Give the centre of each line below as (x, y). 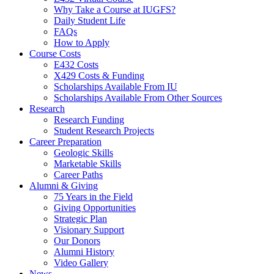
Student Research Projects (104, 130)
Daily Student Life (90, 20)
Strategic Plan (80, 218)
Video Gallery (81, 262)
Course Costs (55, 53)
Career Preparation (65, 141)
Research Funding (89, 119)
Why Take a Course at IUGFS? (115, 9)
